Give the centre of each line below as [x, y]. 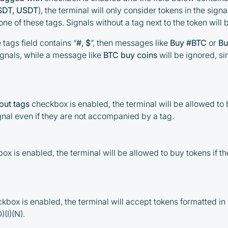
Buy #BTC [189, 43]
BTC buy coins [131, 55]
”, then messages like [130, 43]
